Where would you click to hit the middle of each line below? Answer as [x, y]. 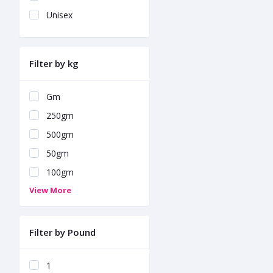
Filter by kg [54, 63]
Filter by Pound [62, 232]
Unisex [59, 15]
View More [50, 190]
